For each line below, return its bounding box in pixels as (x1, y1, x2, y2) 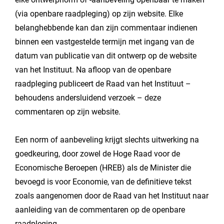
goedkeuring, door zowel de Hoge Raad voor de (15, 149, 180, 158)
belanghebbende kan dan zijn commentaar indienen (15, 23, 197, 32)
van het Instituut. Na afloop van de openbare (15, 65, 171, 74)
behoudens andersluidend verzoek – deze (15, 93, 161, 102)
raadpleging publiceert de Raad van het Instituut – (15, 79, 191, 88)
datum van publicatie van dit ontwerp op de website (15, 51, 196, 60)
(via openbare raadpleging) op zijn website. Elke (15, 9, 183, 18)
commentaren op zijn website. (15, 107, 120, 116)
